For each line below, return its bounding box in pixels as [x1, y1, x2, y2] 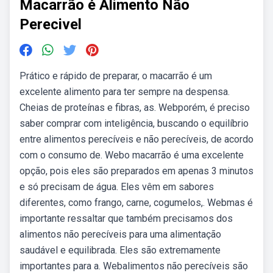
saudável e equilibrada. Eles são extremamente [19, 244, 221, 256]
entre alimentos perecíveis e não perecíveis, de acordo [19, 133, 253, 145]
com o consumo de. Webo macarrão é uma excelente [19, 149, 244, 161]
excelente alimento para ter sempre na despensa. [19, 86, 230, 97]
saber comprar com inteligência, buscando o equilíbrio [19, 118, 249, 129]
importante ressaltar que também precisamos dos [19, 213, 233, 224]
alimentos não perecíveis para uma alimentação [19, 229, 221, 240]
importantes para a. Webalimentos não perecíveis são [19, 260, 248, 272]
